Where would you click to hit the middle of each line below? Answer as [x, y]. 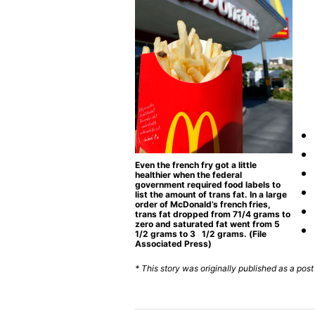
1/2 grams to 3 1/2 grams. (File [201, 234]
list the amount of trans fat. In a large [211, 194]
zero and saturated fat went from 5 [210, 224]
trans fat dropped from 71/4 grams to [213, 214]
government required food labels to [208, 185]
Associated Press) [173, 244]
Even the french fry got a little [196, 165]
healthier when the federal [188, 175]
